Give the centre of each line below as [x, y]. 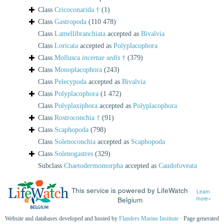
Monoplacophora [78, 69]
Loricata [66, 45]
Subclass [51, 165]
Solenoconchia [75, 141]
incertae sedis [101, 57]
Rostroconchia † [77, 117]
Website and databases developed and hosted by [62, 219]
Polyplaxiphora [76, 105]
